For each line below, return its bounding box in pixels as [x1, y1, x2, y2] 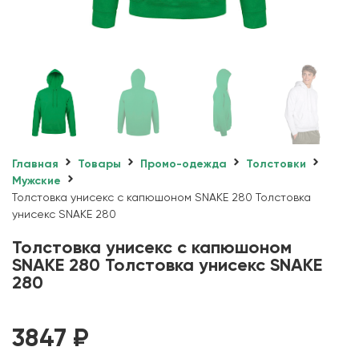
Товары [78, 158, 121, 170]
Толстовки [246, 158, 306, 170]
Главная [12, 158, 58, 170]
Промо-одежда [140, 158, 227, 170]
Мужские [12, 175, 61, 187]
